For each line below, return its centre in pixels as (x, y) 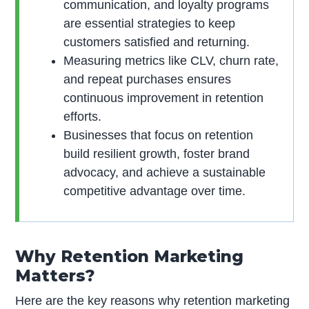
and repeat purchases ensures (148, 80)
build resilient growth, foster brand (157, 154)
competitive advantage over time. (155, 191)
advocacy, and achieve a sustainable (165, 173)
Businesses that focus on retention (159, 136)
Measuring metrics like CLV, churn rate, (171, 61)
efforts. (83, 117)
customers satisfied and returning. (157, 42)
